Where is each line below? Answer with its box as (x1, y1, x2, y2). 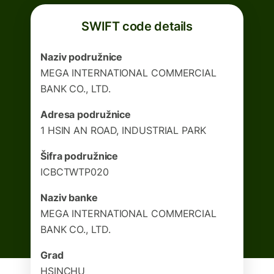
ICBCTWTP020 (40, 166, 109, 178)
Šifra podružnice (40, 150, 119, 162)
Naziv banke (40, 191, 98, 204)
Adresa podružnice (40, 108, 131, 120)
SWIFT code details (81, 19, 193, 34)
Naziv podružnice (40, 51, 123, 63)
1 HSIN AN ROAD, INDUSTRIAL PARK (40, 124, 206, 136)
